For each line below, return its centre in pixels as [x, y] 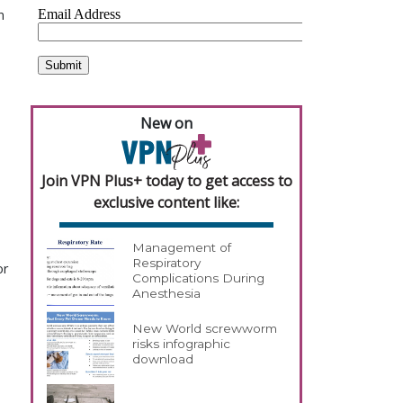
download [163, 359]
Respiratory [167, 263]
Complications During [199, 278]
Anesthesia [167, 294]
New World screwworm [205, 329]
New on [166, 123]
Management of [182, 248]
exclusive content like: [166, 202]
